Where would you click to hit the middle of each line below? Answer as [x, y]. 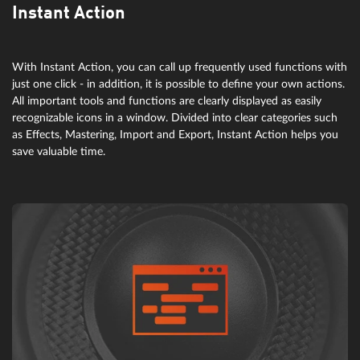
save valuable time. [59, 151]
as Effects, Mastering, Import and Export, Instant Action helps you [175, 134]
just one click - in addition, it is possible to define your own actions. [178, 84]
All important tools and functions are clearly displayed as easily [167, 100]
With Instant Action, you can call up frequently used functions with [180, 67]
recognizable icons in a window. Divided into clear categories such [175, 117]
